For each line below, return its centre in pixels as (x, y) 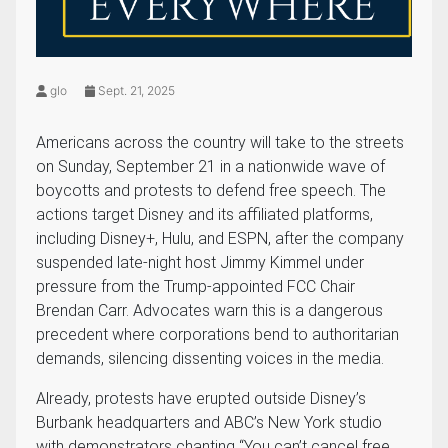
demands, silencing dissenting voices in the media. (210, 359)
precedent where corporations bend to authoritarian (217, 335)
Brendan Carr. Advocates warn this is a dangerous (209, 311)
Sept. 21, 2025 (135, 91)
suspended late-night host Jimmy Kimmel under (200, 263)
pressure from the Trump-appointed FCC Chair (195, 287)
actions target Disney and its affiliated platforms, (204, 215)
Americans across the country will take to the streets (220, 143)
